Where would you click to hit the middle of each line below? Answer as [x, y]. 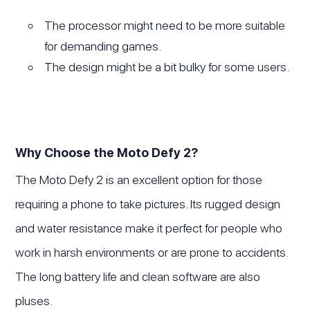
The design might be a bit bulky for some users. [167, 66]
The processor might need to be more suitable [165, 25]
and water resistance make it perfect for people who [149, 228]
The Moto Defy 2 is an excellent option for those [139, 179]
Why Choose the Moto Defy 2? [107, 152]
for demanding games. [103, 46]
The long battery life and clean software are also [138, 276]
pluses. [34, 300]
